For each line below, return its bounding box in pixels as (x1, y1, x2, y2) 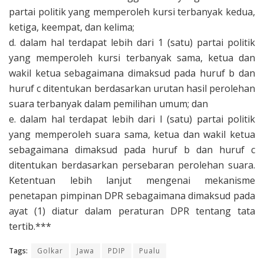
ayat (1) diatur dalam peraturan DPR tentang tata (9, 204, 255, 217)
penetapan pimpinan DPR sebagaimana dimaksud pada (9, 189, 255, 202)
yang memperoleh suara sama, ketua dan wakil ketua (9, 127, 255, 141)
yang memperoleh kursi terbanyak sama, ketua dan (9, 51, 255, 64)
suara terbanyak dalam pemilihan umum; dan (9, 97, 208, 110)
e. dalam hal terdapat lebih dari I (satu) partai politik (9, 112, 255, 126)
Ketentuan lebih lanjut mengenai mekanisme (9, 173, 255, 187)
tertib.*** (9, 219, 51, 233)
